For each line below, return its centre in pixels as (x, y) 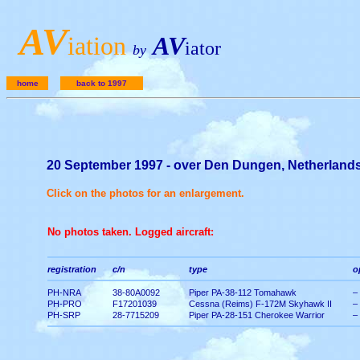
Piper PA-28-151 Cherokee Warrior (257, 315)
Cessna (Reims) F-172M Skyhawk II (260, 304)
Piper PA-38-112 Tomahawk (243, 292)
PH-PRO (65, 304)
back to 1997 (102, 83)
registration (72, 269)
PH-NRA (64, 292)
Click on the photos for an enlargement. (145, 193)
